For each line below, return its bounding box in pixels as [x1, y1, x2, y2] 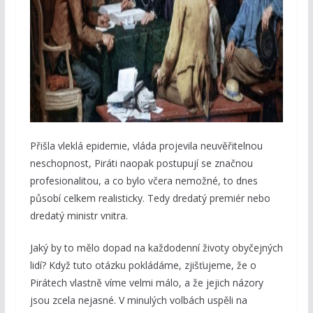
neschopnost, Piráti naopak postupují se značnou [29, 156, 253, 170]
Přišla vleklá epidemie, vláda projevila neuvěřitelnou [29, 139, 263, 153]
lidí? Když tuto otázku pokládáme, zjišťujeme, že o [29, 259, 256, 272]
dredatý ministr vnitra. [29, 209, 128, 223]
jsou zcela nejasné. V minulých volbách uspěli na [29, 293, 247, 307]
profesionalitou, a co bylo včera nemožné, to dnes [29, 174, 258, 188]
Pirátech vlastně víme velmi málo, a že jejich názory [29, 276, 263, 290]
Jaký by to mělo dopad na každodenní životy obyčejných [29, 241, 283, 255]
